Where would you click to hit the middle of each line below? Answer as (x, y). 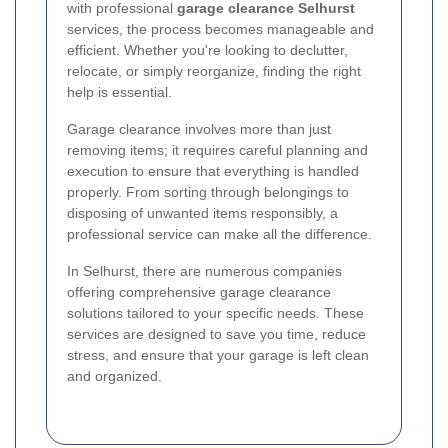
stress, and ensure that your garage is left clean (218, 354)
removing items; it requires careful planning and (217, 149)
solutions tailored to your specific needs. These (215, 312)
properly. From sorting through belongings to (208, 191)
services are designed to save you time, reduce (216, 333)
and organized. (114, 375)
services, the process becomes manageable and (220, 28)
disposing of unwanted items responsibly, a (202, 212)
